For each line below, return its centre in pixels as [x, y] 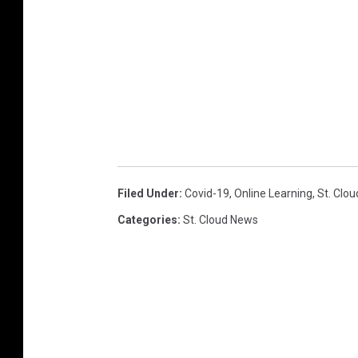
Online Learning [273, 193]
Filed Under [148, 193]
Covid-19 [207, 193]
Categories [147, 219]
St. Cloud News [221, 219]
